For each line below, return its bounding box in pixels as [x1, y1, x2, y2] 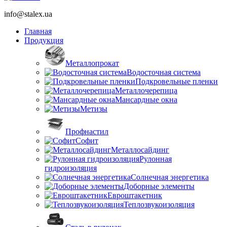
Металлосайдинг [111, 145, 169, 154]
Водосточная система [127, 67, 201, 77]
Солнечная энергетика [131, 172, 209, 181]
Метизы [80, 104, 107, 113]
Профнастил [65, 127, 108, 136]
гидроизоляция [45, 163, 97, 172]
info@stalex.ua [4, 9, 52, 18]
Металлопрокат [65, 58, 119, 67]
